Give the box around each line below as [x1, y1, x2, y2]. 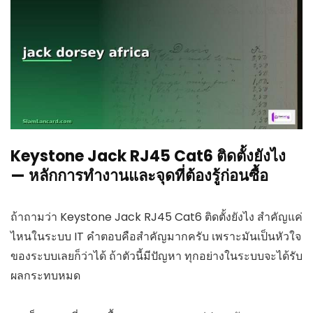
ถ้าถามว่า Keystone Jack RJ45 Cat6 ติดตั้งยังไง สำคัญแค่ [10, 208, 303, 225]
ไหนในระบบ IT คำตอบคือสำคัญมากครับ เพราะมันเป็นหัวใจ [10, 228, 301, 245]
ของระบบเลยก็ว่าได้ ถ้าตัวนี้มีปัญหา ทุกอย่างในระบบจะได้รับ [10, 247, 303, 264]
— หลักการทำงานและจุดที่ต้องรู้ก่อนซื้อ [10, 164, 268, 187]
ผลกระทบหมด [10, 267, 80, 284]
